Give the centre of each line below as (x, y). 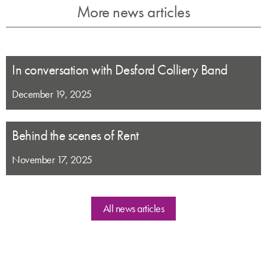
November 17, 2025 (52, 159)
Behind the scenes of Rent (75, 136)
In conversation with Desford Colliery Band (120, 70)
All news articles (133, 208)
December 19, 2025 (52, 94)
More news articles (133, 12)
